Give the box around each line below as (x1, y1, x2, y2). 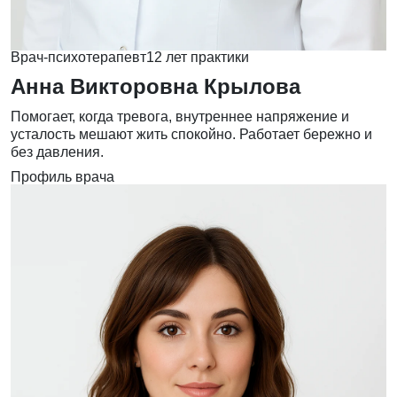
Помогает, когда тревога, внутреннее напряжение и (11, 109, 349, 125)
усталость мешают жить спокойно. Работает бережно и (11, 127, 372, 143)
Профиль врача (11, 169, 114, 185)
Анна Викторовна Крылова (11, 74, 300, 99)
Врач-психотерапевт (11, 50, 146, 66)
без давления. (11, 144, 104, 160)
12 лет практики (146, 50, 249, 66)
